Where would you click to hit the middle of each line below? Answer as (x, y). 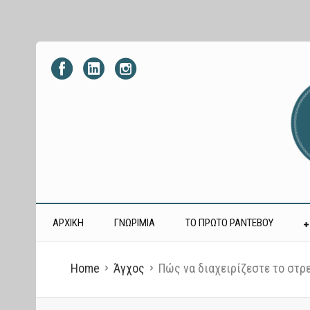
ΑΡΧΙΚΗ (68, 222)
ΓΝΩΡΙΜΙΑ (134, 222)
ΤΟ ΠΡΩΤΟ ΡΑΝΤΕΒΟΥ (229, 222)
